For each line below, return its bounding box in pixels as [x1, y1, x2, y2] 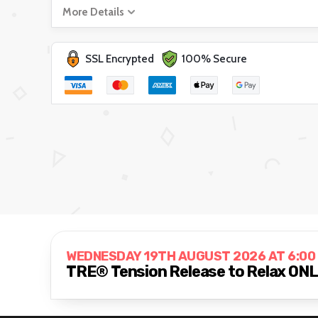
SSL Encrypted [84, 53, 154, 65]
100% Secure [181, 53, 247, 65]
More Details [62, 6, 124, 18]
